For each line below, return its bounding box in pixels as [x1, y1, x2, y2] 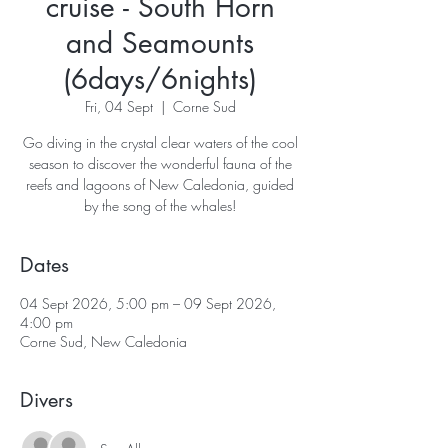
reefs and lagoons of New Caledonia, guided [26, 175, 294, 194]
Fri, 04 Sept [84, 97, 153, 116]
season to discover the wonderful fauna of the [28, 154, 292, 173]
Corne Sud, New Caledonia [20, 332, 187, 351]
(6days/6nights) [63, 61, 257, 97]
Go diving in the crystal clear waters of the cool [22, 133, 298, 152]
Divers [20, 387, 73, 413]
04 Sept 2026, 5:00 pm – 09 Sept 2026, [20, 294, 276, 313]
